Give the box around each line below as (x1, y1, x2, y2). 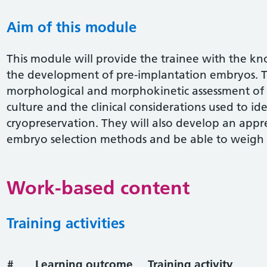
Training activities (6, 214, 125, 232)
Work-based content (6, 176, 190, 199)
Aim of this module (6, 18, 136, 36)
